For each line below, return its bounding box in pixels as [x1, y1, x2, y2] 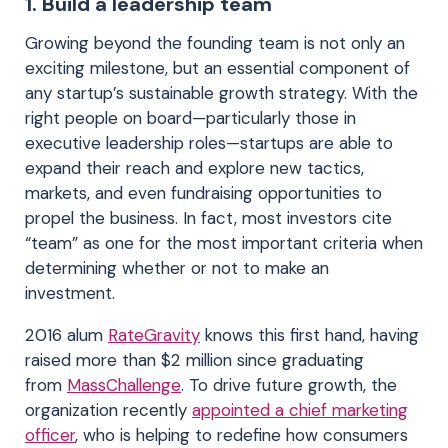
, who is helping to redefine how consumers [75, 423, 408, 446]
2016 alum [25, 323, 108, 346]
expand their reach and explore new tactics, [25, 156, 364, 179]
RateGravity [108, 323, 200, 346]
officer [25, 423, 75, 446]
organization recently [25, 398, 192, 421]
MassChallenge [67, 373, 181, 396]
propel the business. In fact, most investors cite [25, 206, 392, 229]
